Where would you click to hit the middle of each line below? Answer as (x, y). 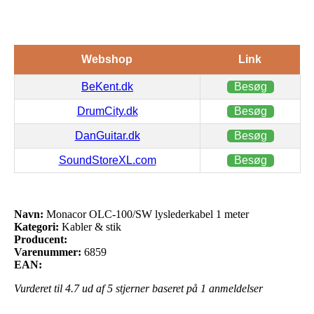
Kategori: (36, 226)
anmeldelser (234, 288)
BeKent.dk (107, 86)
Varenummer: (48, 252)
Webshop (107, 59)
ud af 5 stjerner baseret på (140, 288)
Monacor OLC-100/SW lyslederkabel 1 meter (146, 214)
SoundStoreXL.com (107, 160)
